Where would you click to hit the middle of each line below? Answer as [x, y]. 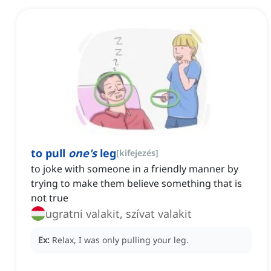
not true [50, 198]
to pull [50, 153]
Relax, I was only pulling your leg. [120, 240]
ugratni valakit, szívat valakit [119, 214]
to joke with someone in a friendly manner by [135, 169]
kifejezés [137, 153]
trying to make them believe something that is [136, 184]
